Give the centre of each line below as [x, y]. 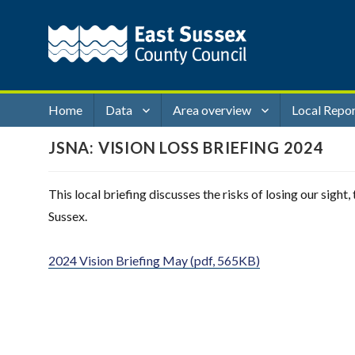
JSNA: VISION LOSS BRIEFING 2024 [186, 147]
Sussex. [68, 216]
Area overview [212, 110]
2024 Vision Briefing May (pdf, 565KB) [155, 260]
